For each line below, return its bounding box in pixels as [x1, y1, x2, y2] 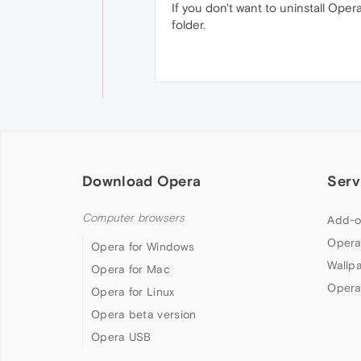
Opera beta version [91, 308, 197, 321]
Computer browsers [82, 211, 185, 225]
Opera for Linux [91, 285, 175, 298]
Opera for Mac [91, 263, 170, 276]
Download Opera [82, 172, 201, 189]
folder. [172, 18, 205, 31]
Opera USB [91, 330, 151, 343]
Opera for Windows [91, 240, 195, 253]
